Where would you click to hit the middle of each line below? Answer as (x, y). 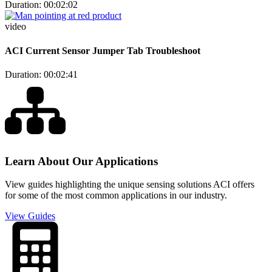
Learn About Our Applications (81, 161)
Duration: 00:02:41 (41, 74)
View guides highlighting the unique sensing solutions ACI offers (130, 185)
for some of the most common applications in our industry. (116, 195)
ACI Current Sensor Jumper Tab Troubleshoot (103, 50)
